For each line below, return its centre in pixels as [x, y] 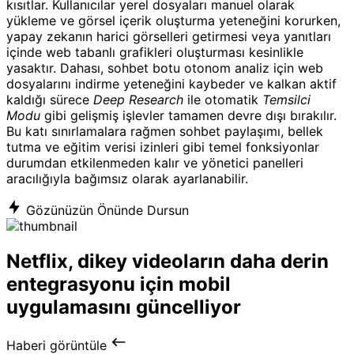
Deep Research [138, 100]
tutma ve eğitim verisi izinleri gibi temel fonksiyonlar [163, 147]
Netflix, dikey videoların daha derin [168, 262]
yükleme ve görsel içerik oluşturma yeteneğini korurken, [173, 21]
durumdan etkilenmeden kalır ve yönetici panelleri [155, 163]
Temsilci [286, 100]
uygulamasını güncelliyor [124, 307]
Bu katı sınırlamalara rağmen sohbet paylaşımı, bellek [165, 132]
